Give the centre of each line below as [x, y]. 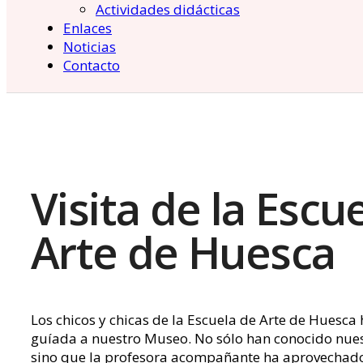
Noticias [90, 47]
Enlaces [88, 28]
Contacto [92, 66]
